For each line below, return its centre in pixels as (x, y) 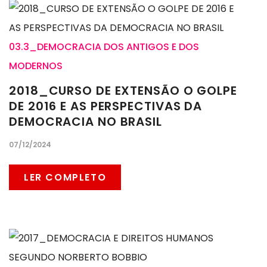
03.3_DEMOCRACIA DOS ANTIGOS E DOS (104, 47)
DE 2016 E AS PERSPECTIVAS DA (106, 106)
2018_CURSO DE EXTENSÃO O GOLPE (123, 91)
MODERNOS (36, 66)
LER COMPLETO (65, 178)
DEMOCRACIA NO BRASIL (86, 122)
